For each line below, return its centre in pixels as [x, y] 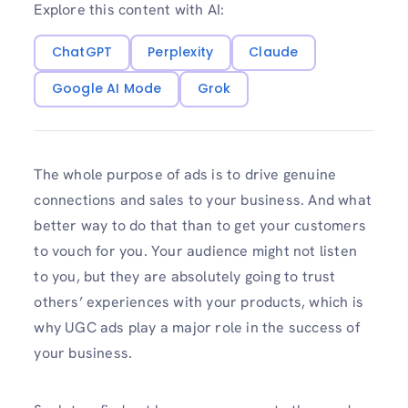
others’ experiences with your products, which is [199, 302]
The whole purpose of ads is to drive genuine [185, 175]
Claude [274, 52]
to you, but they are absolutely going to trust [185, 277]
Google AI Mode [107, 89]
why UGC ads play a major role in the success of [197, 328]
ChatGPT [82, 52]
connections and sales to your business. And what [203, 200]
